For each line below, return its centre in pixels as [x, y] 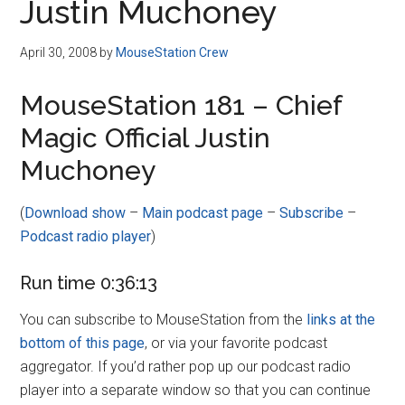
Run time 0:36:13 [89, 283]
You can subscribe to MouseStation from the [164, 320]
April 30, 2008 [59, 52]
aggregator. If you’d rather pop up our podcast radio [186, 367]
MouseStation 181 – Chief [181, 105]
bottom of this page [83, 343]
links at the [341, 320]
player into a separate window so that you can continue [196, 390]
